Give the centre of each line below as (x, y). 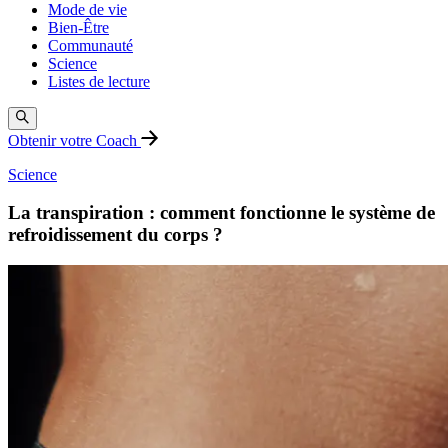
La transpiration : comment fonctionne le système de (221, 213)
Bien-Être (78, 28)
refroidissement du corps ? (115, 235)
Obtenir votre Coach (74, 140)
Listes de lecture (99, 82)
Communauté (90, 46)
